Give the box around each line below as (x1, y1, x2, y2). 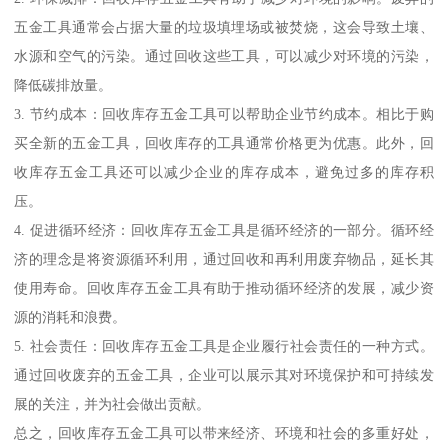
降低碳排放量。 (14, 76, 113, 93)
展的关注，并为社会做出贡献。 (14, 395, 211, 412)
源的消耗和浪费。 (14, 308, 127, 325)
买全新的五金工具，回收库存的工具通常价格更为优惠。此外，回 (14, 134, 434, 151)
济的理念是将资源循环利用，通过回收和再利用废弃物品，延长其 (14, 250, 434, 267)
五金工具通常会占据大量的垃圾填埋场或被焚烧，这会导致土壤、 (14, 18, 434, 35)
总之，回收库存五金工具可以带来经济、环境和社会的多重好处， (14, 424, 434, 441)
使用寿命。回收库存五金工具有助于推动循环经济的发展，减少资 (14, 279, 434, 296)
